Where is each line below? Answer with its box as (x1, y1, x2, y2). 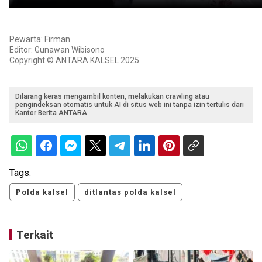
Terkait (16, 228, 53, 242)
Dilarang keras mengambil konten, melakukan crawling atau (15, 92, 209, 101)
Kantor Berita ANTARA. (15, 109, 89, 118)
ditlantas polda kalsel (84, 188, 176, 197)
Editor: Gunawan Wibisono (9, 45, 105, 55)
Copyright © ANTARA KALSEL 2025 (9, 56, 139, 65)
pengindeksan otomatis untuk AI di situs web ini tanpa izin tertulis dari (15, 101, 244, 109)
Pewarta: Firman (9, 35, 70, 44)
